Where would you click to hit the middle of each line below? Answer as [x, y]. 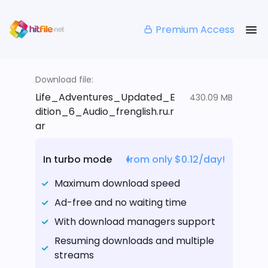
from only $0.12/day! [176, 160]
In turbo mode [77, 160]
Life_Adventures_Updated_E [105, 98]
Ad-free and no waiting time [121, 203]
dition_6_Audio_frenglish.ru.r [105, 112]
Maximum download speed [117, 184]
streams [74, 255]
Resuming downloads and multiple [134, 241]
